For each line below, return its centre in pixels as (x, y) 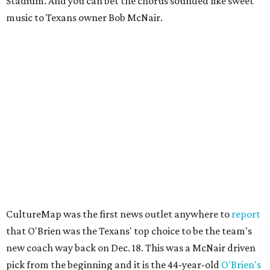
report (245, 214)
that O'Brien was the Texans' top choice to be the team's (129, 231)
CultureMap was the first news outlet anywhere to (118, 214)
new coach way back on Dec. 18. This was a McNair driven (131, 248)
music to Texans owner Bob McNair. (84, 18)
